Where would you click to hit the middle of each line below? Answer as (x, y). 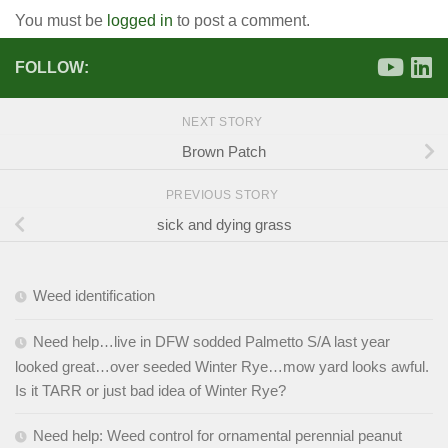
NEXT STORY (224, 122)
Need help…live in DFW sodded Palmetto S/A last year (211, 342)
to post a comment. (241, 21)
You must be (61, 21)
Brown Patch (224, 152)
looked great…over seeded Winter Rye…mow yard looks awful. (222, 367)
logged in (140, 21)
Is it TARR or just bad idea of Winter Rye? (150, 391)
